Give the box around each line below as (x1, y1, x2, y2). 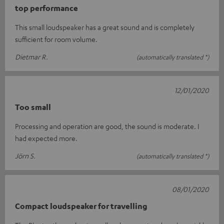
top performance (15, 3, 78, 13)
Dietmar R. (15, 52, 48, 61)
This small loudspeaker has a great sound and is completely (15, 22, 194, 32)
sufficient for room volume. (15, 34, 97, 44)
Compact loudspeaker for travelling (15, 201, 147, 211)
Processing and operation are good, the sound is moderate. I (15, 121, 199, 131)
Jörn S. (15, 151, 35, 160)
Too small (15, 102, 51, 112)
